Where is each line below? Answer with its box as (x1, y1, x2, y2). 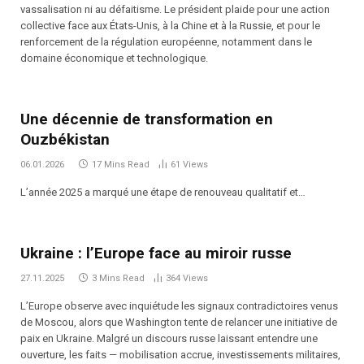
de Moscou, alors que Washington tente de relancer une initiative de (20, 315, 337, 328)
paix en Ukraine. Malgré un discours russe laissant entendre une (20, 331, 318, 344)
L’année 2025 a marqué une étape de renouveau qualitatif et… (20, 185, 305, 198)
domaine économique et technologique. (20, 51, 208, 64)
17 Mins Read (92, 158, 149, 170)
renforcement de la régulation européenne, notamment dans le (20, 35, 312, 48)
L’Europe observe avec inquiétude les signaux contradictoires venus (20, 299, 338, 312)
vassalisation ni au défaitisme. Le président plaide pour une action (20, 2, 330, 15)
